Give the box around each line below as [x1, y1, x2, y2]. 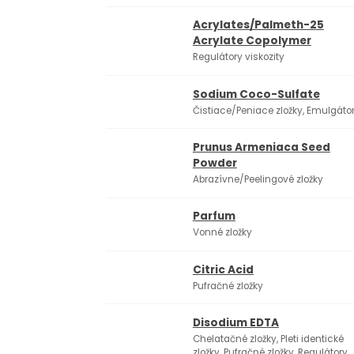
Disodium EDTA [192, 315, 279, 331]
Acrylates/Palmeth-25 [192, 17, 324, 33]
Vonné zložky [192, 226, 252, 239]
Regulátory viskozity [192, 51, 284, 64]
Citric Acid [192, 262, 254, 277]
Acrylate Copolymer [192, 33, 311, 49]
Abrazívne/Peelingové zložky [192, 173, 323, 186]
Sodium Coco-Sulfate [192, 86, 320, 102]
